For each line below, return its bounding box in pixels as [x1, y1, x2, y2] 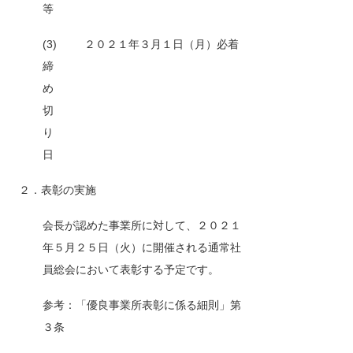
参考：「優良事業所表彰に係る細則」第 [42, 299, 241, 311]
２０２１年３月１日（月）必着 [84, 38, 239, 50]
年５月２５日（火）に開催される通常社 [42, 241, 241, 254]
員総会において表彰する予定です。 [42, 263, 219, 276]
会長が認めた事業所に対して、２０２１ [42, 219, 241, 232]
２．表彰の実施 [18, 184, 96, 196]
